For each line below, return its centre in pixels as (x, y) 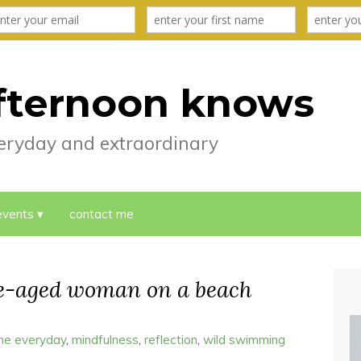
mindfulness (105, 340)
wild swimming (244, 340)
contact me (102, 214)
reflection (171, 340)
